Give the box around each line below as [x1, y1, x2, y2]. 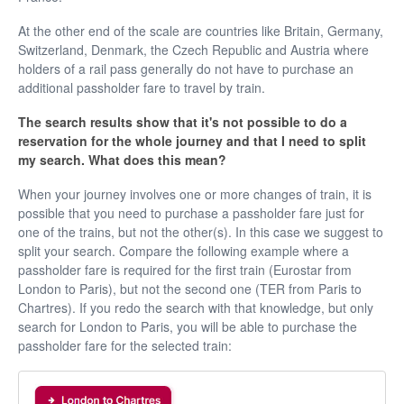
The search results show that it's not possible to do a [18, 113, 347, 132]
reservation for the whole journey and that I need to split [18, 132, 366, 151]
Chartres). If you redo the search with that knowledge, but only [18, 298, 373, 317]
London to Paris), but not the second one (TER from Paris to [18, 280, 362, 298]
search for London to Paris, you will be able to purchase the [18, 317, 357, 336]
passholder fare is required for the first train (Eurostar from [18, 261, 352, 280]
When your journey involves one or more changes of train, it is [18, 185, 372, 204]
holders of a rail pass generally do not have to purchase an [18, 60, 353, 78]
